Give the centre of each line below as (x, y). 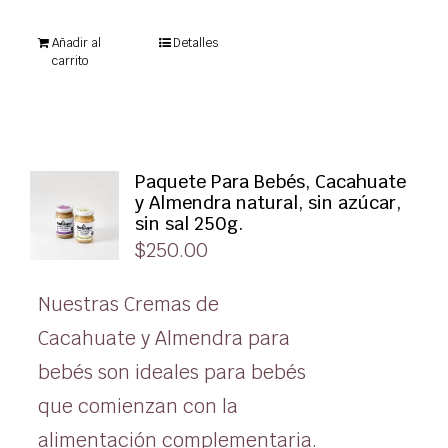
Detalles (196, 43)
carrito (69, 61)
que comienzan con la (137, 407)
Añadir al (76, 43)
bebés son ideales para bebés (171, 373)
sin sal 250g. (188, 224)
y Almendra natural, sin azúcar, (267, 203)
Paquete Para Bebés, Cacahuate (270, 182)
